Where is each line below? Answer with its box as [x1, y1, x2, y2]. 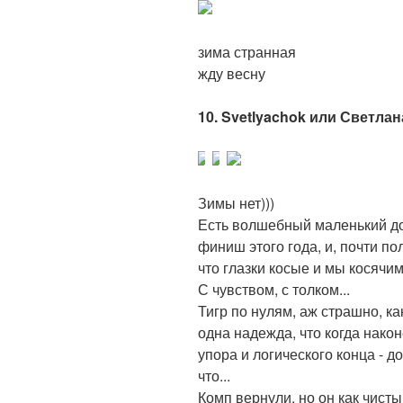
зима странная [198, 40, 296, 62]
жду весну [198, 62, 265, 84]
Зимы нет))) [198, 192, 274, 213]
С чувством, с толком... [198, 278, 350, 300]
